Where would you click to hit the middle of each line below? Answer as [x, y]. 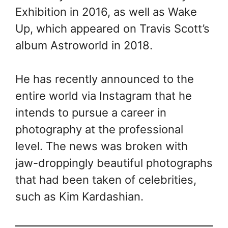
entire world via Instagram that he [104, 95]
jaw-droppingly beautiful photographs [114, 163]
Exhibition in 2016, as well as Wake [106, 11]
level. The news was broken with [102, 146]
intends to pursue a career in [91, 112]
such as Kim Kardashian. [79, 196]
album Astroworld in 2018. [84, 45]
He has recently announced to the [105, 79]
